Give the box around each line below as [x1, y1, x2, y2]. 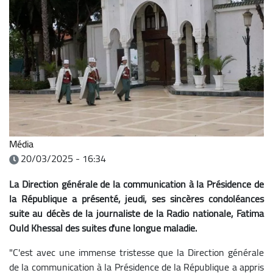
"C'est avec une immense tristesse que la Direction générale [9, 243, 264, 261]
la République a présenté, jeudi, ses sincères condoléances [9, 189, 264, 208]
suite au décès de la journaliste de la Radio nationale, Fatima [9, 204, 264, 222]
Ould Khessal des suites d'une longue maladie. [9, 218, 197, 237]
